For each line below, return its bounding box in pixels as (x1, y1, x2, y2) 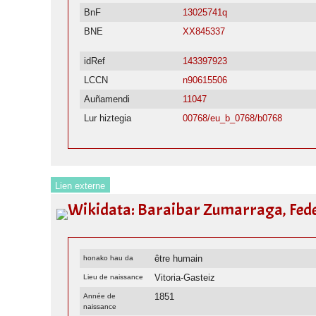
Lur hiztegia (84, 113, 132, 124)
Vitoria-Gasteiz (154, 272, 216, 283)
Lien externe (55, 180, 106, 191)
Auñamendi (84, 94, 130, 105)
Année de (83, 291, 116, 300)
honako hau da (83, 253, 134, 262)
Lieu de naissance (83, 272, 144, 281)
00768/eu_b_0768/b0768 (183, 113, 283, 124)
